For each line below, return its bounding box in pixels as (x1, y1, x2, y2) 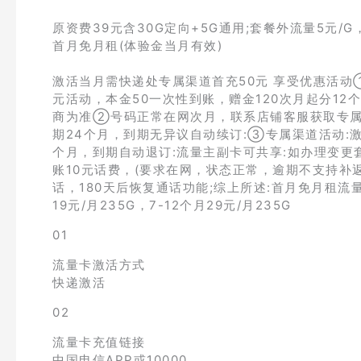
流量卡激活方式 (52, 257, 146, 272)
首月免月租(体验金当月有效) (52, 38, 222, 53)
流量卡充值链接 (52, 334, 146, 350)
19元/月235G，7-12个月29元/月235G (52, 197, 292, 213)
